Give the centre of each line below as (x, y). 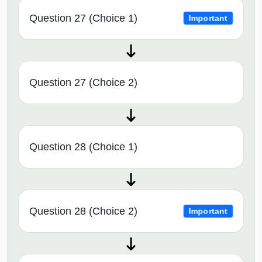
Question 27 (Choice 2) (83, 82)
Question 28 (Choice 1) (83, 146)
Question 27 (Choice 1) (83, 18)
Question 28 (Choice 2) (83, 211)
